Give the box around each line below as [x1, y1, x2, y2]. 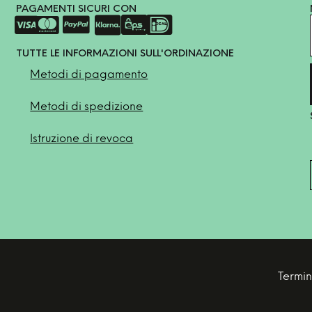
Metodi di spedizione [30, 101, 143, 113]
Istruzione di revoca [30, 133, 134, 145]
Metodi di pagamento [30, 69, 148, 81]
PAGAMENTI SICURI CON [16, 4, 137, 15]
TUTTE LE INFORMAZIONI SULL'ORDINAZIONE [16, 49, 235, 59]
